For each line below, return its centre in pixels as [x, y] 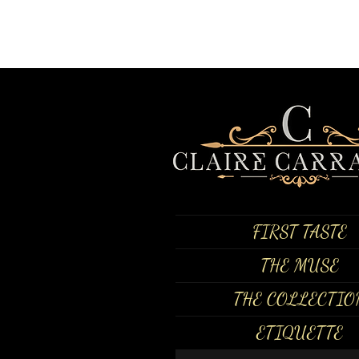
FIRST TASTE [299, 232]
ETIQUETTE [299, 333]
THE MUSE [299, 265]
